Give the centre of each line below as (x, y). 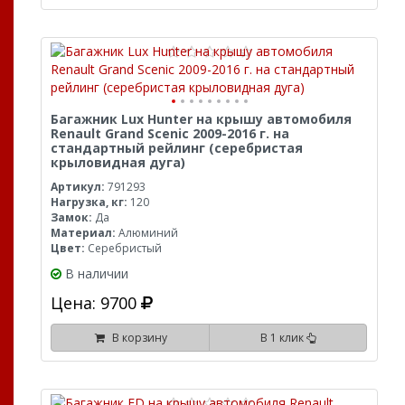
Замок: (71, 217)
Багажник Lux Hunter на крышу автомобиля (201, 119)
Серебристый (123, 248)
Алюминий (147, 233)
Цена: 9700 (96, 303)
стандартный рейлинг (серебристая (177, 148)
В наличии (97, 273)
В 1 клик (283, 338)
